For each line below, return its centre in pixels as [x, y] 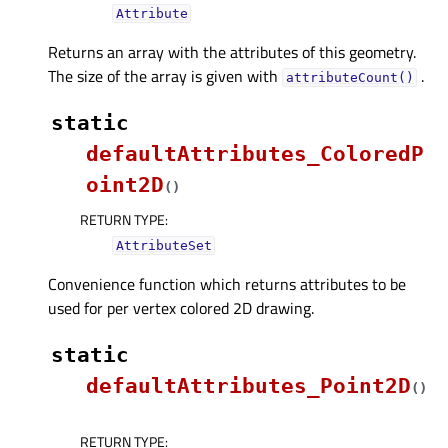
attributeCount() [349, 77]
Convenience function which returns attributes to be [227, 283]
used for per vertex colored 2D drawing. [181, 307]
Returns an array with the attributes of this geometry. [232, 51]
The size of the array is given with [165, 75]
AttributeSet [163, 245]
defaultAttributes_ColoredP [255, 153]
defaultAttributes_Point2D [248, 385]
